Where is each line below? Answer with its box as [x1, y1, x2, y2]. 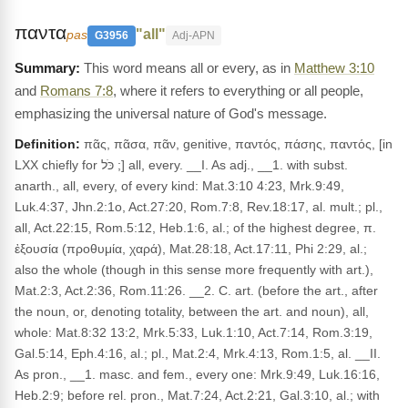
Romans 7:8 [40, 83, 113, 98]
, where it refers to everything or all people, [113, 83, 363, 98]
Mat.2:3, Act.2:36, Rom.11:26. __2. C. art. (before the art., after [15, 283, 378, 298]
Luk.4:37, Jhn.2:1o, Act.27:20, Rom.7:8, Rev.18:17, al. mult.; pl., [15, 199, 382, 214]
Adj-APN [172, 29, 215, 42]
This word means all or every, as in [84, 60, 294, 76]
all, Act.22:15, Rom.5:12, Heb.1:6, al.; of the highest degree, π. [15, 220, 376, 235]
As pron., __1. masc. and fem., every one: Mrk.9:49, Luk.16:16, [15, 367, 380, 382]
